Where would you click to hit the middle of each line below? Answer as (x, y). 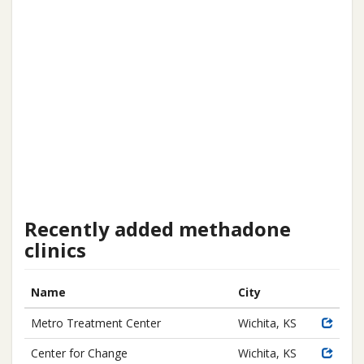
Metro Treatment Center (96, 323)
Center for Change (79, 353)
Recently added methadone (158, 229)
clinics (55, 250)
